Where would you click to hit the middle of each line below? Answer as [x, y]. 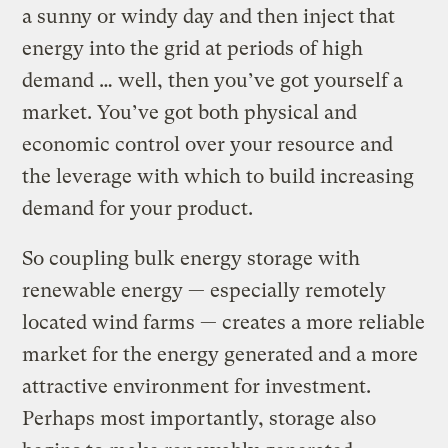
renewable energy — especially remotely [204, 290]
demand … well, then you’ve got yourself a [213, 80]
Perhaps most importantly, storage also [199, 418]
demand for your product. [138, 208]
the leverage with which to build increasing [218, 176]
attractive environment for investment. [197, 386]
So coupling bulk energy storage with [191, 258]
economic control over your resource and [208, 144]
